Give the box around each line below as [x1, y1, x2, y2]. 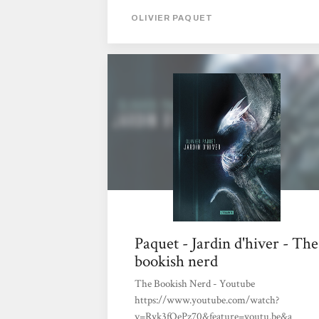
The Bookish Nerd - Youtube [134, 277, 255, 291]
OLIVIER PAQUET [131, 14, 213, 23]
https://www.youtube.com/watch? [134, 293, 279, 307]
